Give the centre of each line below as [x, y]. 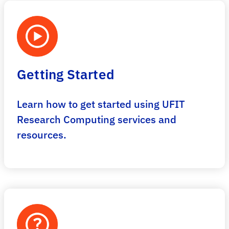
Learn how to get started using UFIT [101, 104]
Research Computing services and [97, 119]
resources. [42, 135]
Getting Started [66, 74]
